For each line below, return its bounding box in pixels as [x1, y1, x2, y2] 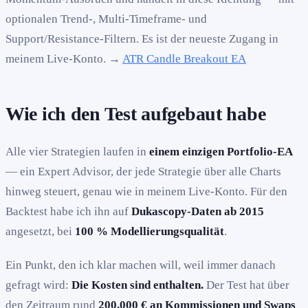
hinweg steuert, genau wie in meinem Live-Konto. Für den [5, 185, 287, 199]
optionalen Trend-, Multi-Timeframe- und [5, 12, 207, 25]
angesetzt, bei [5, 225, 75, 239]
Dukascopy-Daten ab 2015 [131, 205, 264, 219]
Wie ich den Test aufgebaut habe [5, 102, 266, 124]
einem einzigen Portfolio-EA [149, 145, 293, 159]
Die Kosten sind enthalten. [71, 278, 203, 292]
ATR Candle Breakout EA [122, 52, 246, 65]
